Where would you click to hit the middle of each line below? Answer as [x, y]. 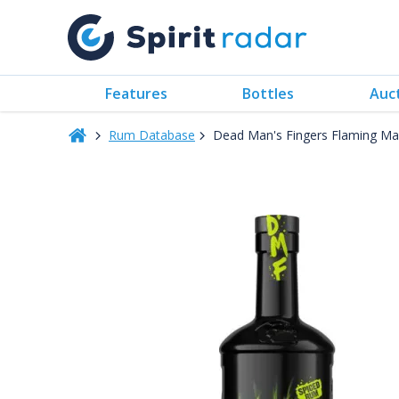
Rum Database [152, 135]
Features [137, 93]
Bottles [269, 93]
